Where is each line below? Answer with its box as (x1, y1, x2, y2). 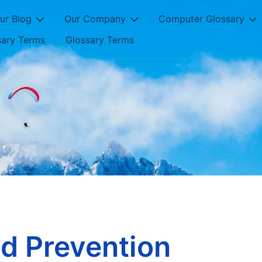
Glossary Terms (65, 33, 134, 46)
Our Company (64, 12, 126, 25)
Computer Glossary (158, 12, 244, 25)
